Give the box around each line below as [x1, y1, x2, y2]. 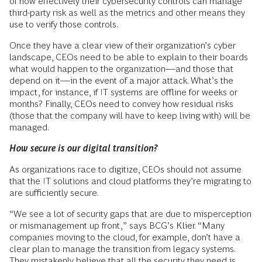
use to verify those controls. [9, 19, 118, 30]
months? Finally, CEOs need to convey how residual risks [9, 99, 233, 109]
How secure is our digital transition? [9, 143, 158, 154]
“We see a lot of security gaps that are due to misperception [9, 209, 251, 219]
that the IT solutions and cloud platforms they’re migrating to [9, 176, 251, 187]
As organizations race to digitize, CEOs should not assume [9, 164, 242, 175]
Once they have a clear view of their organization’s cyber [9, 40, 236, 51]
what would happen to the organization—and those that [9, 64, 233, 74]
